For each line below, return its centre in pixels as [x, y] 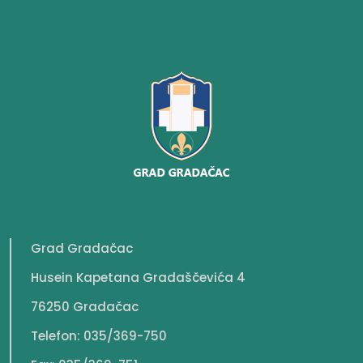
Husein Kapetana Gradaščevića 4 [138, 278]
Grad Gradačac [82, 249]
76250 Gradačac [85, 307]
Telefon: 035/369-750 [99, 336]
